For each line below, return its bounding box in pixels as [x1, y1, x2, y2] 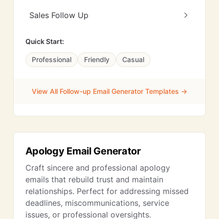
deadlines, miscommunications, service [25, 198, 169, 208]
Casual [122, 55, 144, 64]
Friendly [84, 55, 109, 64]
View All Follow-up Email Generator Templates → [31, 87, 187, 95]
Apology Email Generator [25, 145, 141, 157]
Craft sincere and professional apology [25, 163, 170, 173]
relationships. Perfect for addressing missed [25, 186, 189, 196]
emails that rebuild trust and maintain [25, 175, 163, 184]
